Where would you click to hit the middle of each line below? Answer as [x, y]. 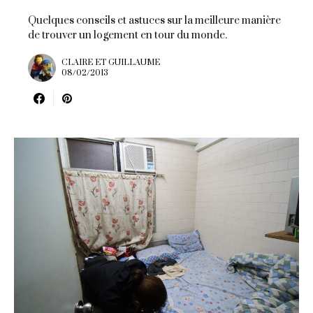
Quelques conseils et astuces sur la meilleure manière [154, 21]
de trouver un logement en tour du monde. [128, 36]
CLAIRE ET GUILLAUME [111, 63]
